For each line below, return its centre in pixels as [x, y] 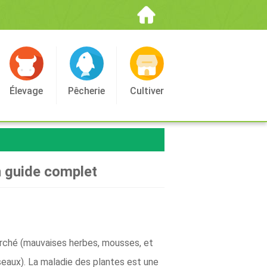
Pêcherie [86, 91]
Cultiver [147, 91]
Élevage [26, 91]
